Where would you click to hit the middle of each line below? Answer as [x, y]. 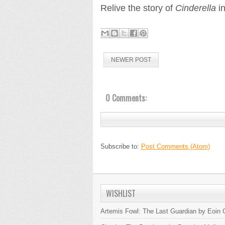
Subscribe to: [121, 146]
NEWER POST [131, 60]
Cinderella [195, 8]
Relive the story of [138, 8]
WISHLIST [121, 193]
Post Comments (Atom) [175, 146]
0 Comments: [126, 98]
